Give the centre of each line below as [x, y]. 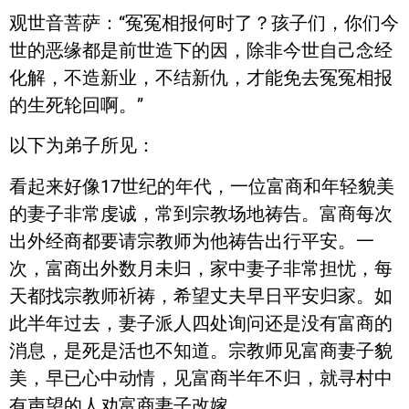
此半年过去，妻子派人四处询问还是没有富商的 [201, 323]
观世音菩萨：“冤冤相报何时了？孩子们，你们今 [204, 22]
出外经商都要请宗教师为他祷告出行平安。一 [192, 241]
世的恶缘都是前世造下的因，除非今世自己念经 [201, 50]
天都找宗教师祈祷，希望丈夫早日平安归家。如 [201, 295]
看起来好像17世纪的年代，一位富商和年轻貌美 [202, 186]
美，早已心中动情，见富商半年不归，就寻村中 [201, 378]
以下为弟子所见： [82, 146]
